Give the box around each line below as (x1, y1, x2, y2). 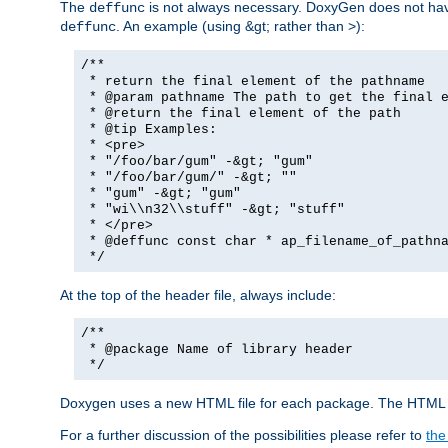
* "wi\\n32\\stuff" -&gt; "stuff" (81, 201, 345, 217)
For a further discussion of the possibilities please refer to (60, 426, 426, 443)
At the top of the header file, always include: (60, 286, 336, 303)
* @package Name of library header (81, 341, 353, 357)
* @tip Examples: (81, 121, 217, 137)
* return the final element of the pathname (81, 73, 425, 89)
